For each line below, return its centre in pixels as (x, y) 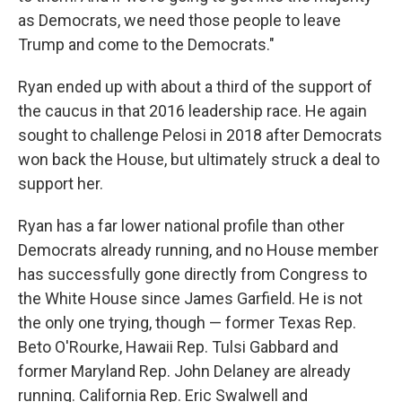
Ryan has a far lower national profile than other (181, 226)
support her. (61, 184)
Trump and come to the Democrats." (146, 45)
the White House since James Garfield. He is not (190, 299)
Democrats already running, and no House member (198, 250)
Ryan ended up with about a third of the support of (195, 87)
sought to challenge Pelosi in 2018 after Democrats (200, 135)
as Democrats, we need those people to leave (179, 21)
